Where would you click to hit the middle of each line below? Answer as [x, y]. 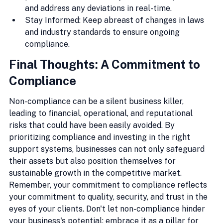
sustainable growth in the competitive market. [96, 173]
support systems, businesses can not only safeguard [108, 149]
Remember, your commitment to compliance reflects [109, 185]
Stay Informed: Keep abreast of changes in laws [115, 20]
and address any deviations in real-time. [98, 8]
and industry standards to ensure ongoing [103, 32]
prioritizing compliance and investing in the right [101, 137]
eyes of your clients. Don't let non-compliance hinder [108, 209]
